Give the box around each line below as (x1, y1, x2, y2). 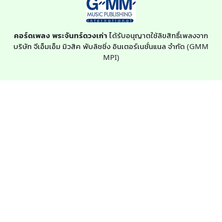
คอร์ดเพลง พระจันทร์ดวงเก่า (14, 30, 107, 40)
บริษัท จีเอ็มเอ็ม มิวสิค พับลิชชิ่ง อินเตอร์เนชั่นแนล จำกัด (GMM (13, 41, 209, 51)
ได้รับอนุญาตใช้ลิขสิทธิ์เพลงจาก (107, 30, 208, 40)
